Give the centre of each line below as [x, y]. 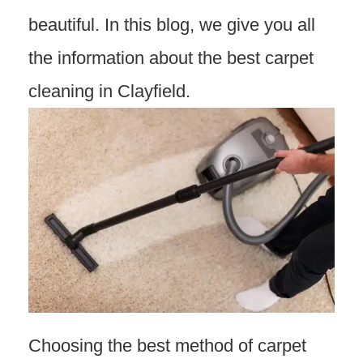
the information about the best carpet [171, 58]
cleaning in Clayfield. [109, 91]
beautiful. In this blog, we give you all [172, 25]
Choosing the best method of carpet [167, 346]
